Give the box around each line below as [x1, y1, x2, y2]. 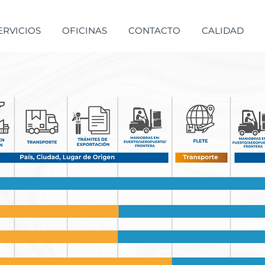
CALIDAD [201, 25, 244, 36]
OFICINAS [62, 25, 107, 36]
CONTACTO [128, 25, 180, 36]
